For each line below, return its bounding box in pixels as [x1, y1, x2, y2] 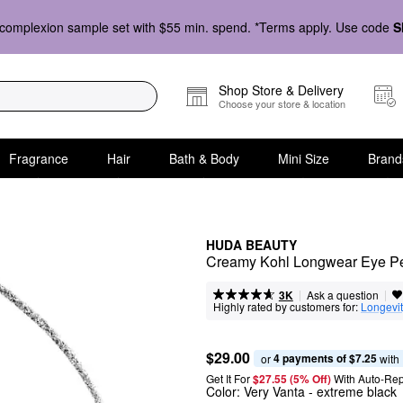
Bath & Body [168, 148, 239, 167]
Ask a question [306, 287, 379, 302]
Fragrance [8, 148, 68, 167]
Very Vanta [244, 382, 305, 400]
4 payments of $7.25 [273, 349, 377, 366]
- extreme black [305, 382, 397, 400]
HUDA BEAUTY [206, 236, 297, 254]
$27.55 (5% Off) [253, 371, 334, 387]
